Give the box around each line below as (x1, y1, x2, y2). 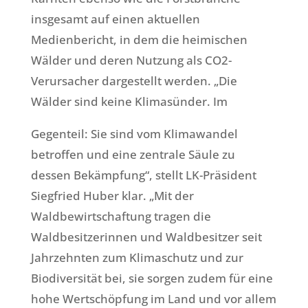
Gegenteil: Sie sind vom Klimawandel (30, 126, 238, 142)
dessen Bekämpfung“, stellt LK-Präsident (30, 167, 256, 184)
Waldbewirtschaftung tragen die (30, 208, 211, 225)
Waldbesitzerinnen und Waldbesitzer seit (30, 229, 262, 245)
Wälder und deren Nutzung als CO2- (30, 52, 232, 69)
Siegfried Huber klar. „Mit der (30, 188, 194, 204)
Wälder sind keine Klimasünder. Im (30, 93, 228, 110)
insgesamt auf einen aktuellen (30, 11, 200, 27)
